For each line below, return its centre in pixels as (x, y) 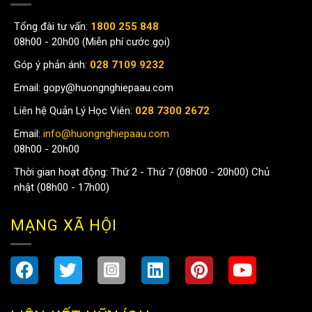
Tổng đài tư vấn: (51, 27)
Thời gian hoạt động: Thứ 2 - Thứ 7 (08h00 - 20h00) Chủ (142, 172)
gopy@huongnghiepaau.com (107, 88)
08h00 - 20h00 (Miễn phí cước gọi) (92, 42)
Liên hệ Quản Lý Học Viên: (75, 111)
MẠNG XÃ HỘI (64, 226)
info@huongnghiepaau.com (105, 134)
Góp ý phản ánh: (52, 65)
